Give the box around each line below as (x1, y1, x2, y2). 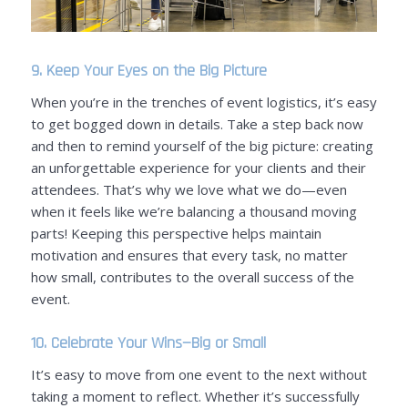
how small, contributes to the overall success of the (30, 267, 354, 286)
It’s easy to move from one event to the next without (30, 364, 367, 383)
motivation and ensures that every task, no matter (30, 245, 348, 264)
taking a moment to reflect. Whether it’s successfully (30, 386, 360, 405)
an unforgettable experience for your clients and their (30, 158, 366, 177)
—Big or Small (181, 331, 266, 353)
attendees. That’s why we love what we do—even (30, 179, 347, 199)
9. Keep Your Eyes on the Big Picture (30, 60, 267, 82)
